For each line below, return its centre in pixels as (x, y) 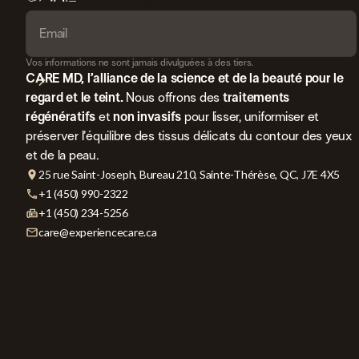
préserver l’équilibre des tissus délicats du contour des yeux (189, 136)
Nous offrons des (174, 98)
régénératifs (61, 117)
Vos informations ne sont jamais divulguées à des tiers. (140, 63)
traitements (256, 98)
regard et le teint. (76, 98)
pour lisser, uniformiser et (250, 117)
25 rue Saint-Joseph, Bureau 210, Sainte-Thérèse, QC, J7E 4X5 (189, 174)
